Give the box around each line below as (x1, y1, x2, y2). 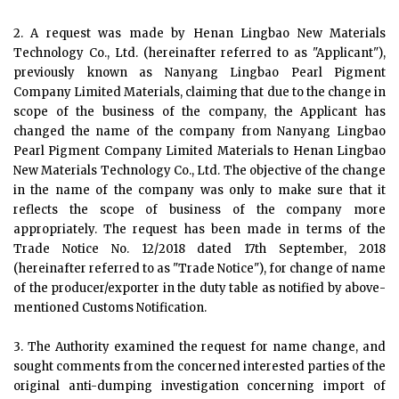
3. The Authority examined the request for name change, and (13, 339, 386, 354)
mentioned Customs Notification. (13, 300, 207, 315)
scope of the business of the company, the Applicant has (13, 104, 386, 119)
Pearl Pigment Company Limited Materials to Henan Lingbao (13, 143, 386, 159)
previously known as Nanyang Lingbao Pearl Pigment (13, 65, 386, 80)
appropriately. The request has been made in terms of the (13, 222, 386, 237)
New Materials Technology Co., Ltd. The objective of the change (13, 163, 386, 178)
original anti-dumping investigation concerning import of (13, 379, 386, 394)
